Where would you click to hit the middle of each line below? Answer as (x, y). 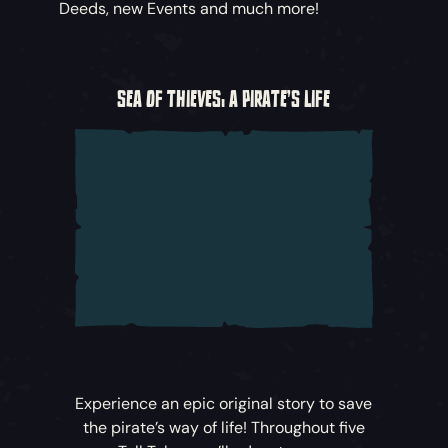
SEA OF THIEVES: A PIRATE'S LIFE (224, 99)
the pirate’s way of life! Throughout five (223, 427)
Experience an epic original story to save (224, 403)
